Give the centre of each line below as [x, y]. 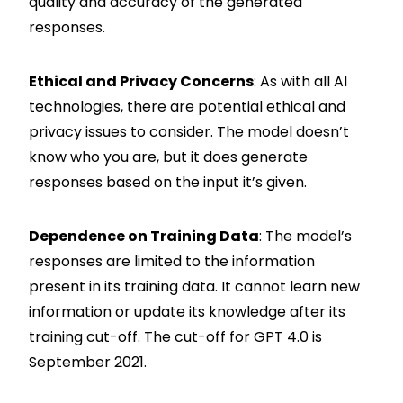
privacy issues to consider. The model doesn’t [189, 131]
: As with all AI [300, 81]
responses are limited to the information [172, 261]
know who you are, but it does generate [168, 157]
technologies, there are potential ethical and [187, 106]
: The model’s [305, 236]
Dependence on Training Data [144, 236]
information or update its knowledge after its [187, 311]
